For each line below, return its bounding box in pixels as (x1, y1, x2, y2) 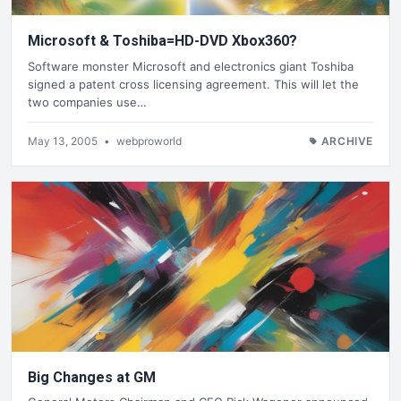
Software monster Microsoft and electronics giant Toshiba (28, 58, 354, 73)
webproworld (116, 133, 182, 148)
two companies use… (28, 94, 147, 109)
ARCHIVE (320, 133, 373, 148)
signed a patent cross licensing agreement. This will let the (28, 76, 359, 91)
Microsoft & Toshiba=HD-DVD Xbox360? (28, 32, 297, 50)
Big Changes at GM (28, 368, 156, 386)
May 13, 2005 (28, 133, 100, 148)
